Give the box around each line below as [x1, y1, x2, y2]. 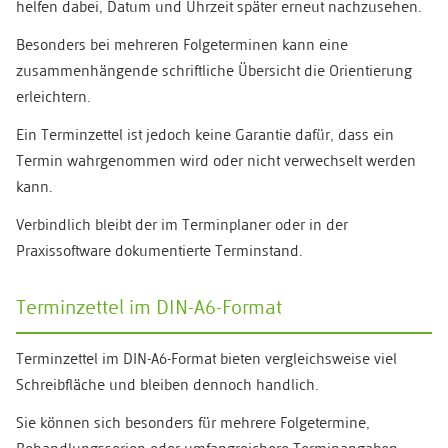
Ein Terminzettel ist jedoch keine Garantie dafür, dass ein [16, 129, 394, 145]
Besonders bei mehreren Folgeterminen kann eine [16, 39, 348, 55]
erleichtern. [16, 91, 91, 107]
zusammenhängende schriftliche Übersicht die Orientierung [16, 65, 412, 81]
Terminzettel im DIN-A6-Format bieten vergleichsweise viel [16, 353, 397, 369]
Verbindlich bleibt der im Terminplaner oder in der [16, 219, 348, 235]
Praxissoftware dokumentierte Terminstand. [16, 245, 303, 261]
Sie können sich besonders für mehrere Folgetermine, [16, 417, 370, 433]
